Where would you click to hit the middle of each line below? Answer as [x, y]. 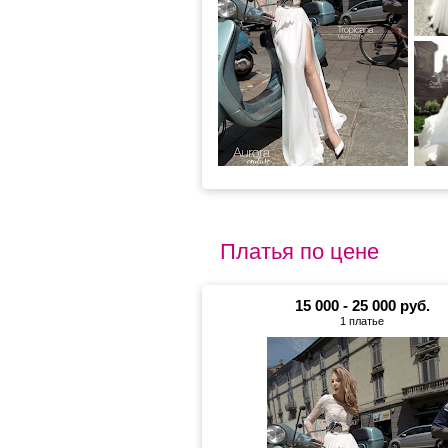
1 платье [362, 321]
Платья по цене [299, 251]
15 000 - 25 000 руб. [362, 305]
